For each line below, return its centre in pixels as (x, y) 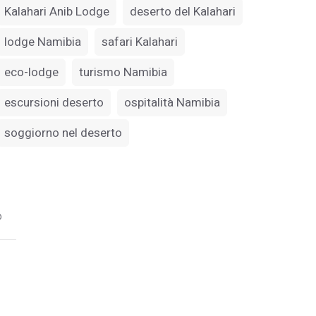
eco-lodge (31, 73)
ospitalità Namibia (172, 103)
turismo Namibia (123, 73)
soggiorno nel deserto (63, 133)
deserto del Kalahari (183, 12)
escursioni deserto (54, 103)
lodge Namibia (43, 42)
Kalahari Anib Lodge (57, 12)
